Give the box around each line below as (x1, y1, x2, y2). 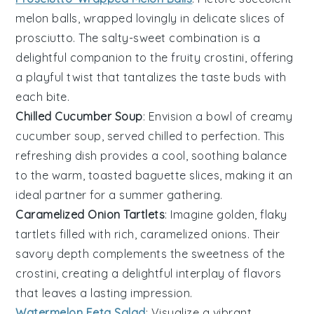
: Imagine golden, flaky (165, 207, 287, 222)
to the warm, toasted (15, 168, 135, 183)
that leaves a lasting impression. (15, 286, 193, 301)
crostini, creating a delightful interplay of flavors (15, 266, 282, 281)
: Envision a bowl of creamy (142, 109, 293, 124)
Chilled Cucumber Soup (15, 109, 143, 124)
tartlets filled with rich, (15, 227, 140, 242)
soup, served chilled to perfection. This (71, 129, 285, 144)
